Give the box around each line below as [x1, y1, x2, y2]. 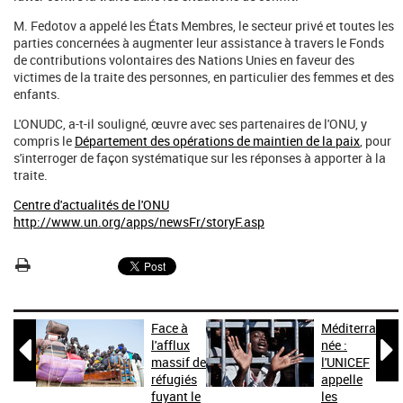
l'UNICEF [321, 354, 370, 371]
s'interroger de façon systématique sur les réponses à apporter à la [13, 149, 386, 166]
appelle [321, 371, 363, 388]
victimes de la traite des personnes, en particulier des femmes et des [13, 68, 394, 85]
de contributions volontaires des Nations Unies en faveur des [13, 51, 354, 68]
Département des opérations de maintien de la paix [75, 132, 360, 149]
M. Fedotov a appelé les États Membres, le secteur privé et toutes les [13, 17, 394, 34]
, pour [360, 132, 391, 149]
